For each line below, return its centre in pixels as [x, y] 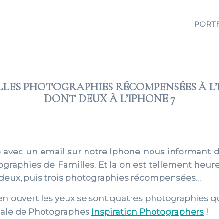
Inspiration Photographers [148, 212]
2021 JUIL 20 [109, 116]
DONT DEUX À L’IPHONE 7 [109, 99]
